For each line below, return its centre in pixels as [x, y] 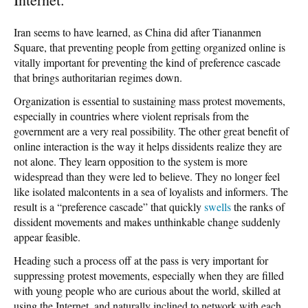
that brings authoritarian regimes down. [98, 77]
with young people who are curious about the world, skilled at [147, 290]
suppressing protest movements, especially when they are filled [149, 275]
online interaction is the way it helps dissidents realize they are [148, 146]
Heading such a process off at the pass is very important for [141, 260]
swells [219, 206]
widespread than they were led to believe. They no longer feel [147, 176]
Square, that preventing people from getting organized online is [150, 47]
